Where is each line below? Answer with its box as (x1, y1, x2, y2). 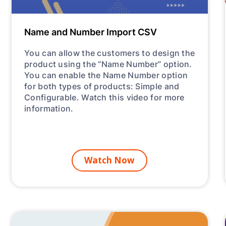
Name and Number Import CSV (24, 25, 157, 39)
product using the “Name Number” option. (24, 58, 192, 70)
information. (24, 102, 74, 115)
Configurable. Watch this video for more (24, 91, 185, 103)
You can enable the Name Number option (24, 69, 188, 81)
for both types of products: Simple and (24, 80, 180, 92)
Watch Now (84, 154, 135, 166)
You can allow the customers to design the (24, 47, 195, 59)
